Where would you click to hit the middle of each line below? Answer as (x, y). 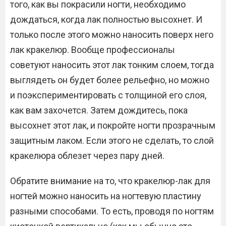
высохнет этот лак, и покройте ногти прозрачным (113, 126)
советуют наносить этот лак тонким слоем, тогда (112, 65)
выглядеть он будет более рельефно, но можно (110, 80)
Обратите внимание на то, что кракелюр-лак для (110, 181)
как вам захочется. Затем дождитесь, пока (99, 110)
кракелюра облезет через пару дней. (87, 156)
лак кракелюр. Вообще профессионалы (93, 50)
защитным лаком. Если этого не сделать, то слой (112, 141)
